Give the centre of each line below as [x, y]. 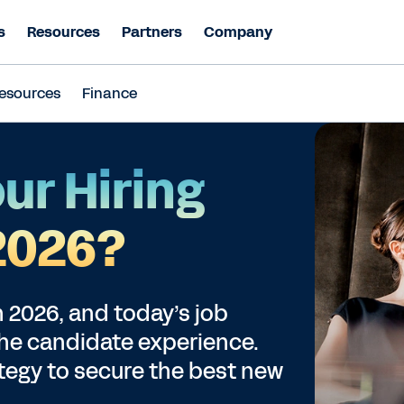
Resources [64, 32]
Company [238, 32]
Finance [110, 93]
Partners [152, 32]
